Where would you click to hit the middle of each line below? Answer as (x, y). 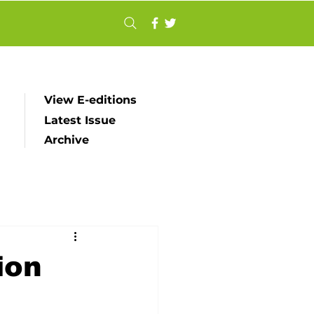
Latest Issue (80, 120)
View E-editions (90, 100)
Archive (67, 140)
